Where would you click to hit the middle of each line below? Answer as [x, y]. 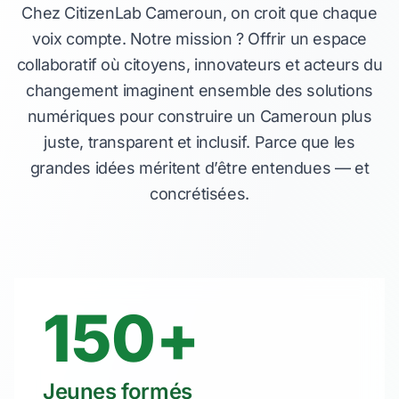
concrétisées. [199, 194]
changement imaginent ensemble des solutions [199, 90]
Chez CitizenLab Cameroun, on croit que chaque [199, 13]
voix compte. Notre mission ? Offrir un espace [199, 39]
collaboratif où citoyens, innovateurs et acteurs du [199, 65]
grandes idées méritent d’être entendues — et [199, 168]
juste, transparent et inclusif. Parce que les [199, 142]
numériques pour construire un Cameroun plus [199, 116]
